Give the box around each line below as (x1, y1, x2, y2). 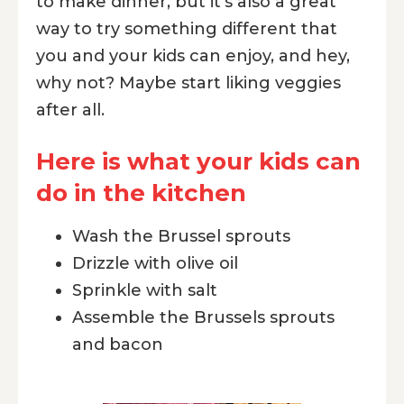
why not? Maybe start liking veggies (36, 72, 341, 93)
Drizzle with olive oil (72, 252, 238, 273)
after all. (36, 99, 105, 120)
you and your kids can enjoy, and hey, (36, 45, 350, 66)
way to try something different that (36, 18, 337, 39)
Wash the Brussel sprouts (72, 225, 290, 246)
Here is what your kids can (36, 146, 361, 176)
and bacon (72, 334, 163, 354)
